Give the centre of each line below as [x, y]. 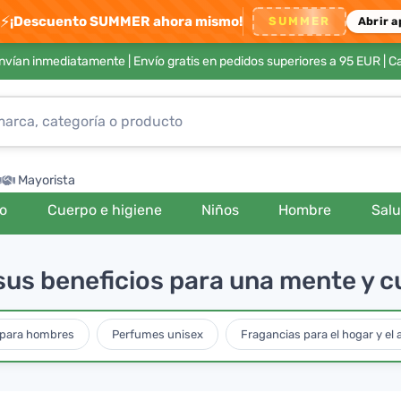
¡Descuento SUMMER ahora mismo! [127, 21]
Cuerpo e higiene [104, 210]
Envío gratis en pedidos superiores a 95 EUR [256, 61]
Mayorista [47, 180]
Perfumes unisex [157, 334]
